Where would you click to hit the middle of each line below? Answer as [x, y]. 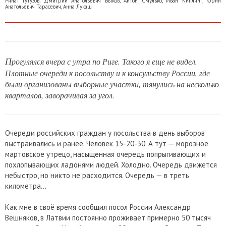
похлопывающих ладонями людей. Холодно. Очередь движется [111, 165]
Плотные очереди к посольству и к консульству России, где [107, 73]
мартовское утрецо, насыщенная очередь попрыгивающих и [105, 154]
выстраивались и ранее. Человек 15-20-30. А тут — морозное [107, 144]
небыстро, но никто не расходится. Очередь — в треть [97, 176]
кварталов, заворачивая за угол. [60, 95]
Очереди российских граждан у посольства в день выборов [105, 133]
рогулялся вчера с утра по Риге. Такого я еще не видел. [104, 62]
